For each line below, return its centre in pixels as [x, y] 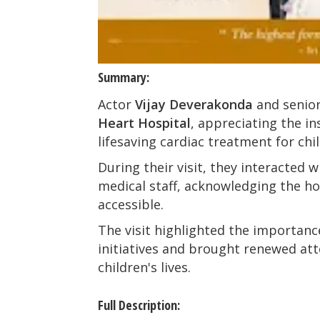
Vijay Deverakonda [194, 104]
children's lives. [144, 267]
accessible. [132, 204]
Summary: [124, 77]
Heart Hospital [144, 122]
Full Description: [139, 305]
